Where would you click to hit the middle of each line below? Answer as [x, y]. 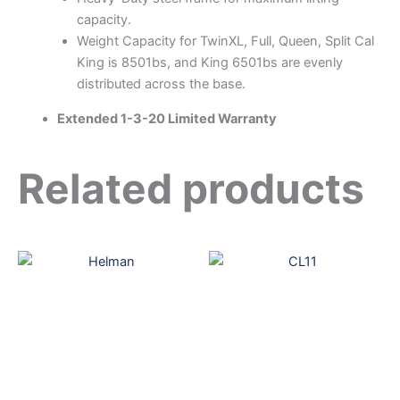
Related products [191, 188]
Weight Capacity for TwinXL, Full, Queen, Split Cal [225, 42]
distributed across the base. [161, 84]
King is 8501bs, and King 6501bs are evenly [209, 63]
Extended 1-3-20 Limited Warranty [167, 118]
